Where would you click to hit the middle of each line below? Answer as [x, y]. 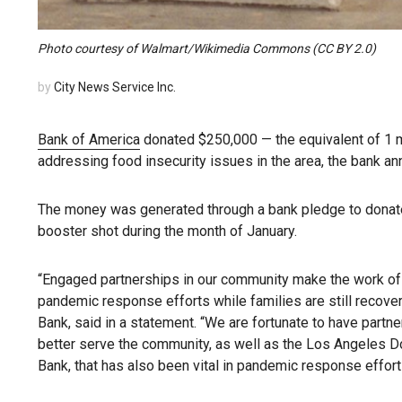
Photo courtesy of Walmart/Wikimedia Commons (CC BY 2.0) [207, 49]
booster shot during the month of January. [167, 232]
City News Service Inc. [115, 87]
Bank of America [89, 140]
